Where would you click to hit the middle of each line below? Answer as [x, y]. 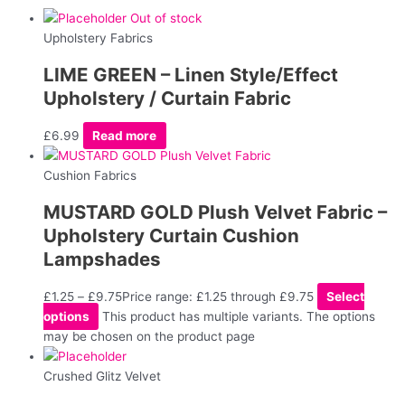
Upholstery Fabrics [98, 38]
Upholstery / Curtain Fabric [167, 98]
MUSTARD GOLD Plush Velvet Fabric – [215, 212]
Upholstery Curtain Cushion [171, 235]
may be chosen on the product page [149, 336]
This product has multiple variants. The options [239, 316]
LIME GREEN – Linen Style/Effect [191, 74]
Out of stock [166, 18]
